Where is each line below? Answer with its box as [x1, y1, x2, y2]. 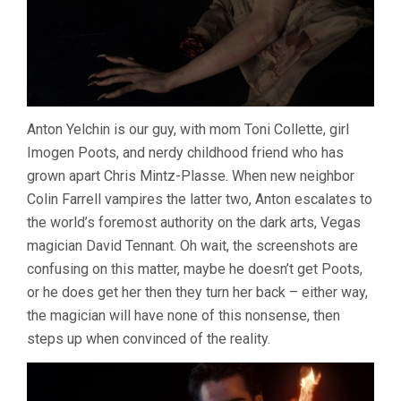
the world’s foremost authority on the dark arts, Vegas [27, 214, 361, 232]
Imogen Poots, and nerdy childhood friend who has [27, 144, 344, 162]
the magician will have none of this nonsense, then [27, 307, 340, 325]
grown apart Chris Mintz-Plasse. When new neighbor [27, 167, 354, 185]
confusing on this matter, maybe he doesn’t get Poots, [27, 260, 363, 278]
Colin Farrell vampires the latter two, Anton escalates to [27, 191, 372, 209]
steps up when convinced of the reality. [27, 330, 270, 348]
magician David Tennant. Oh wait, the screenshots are [27, 237, 358, 255]
